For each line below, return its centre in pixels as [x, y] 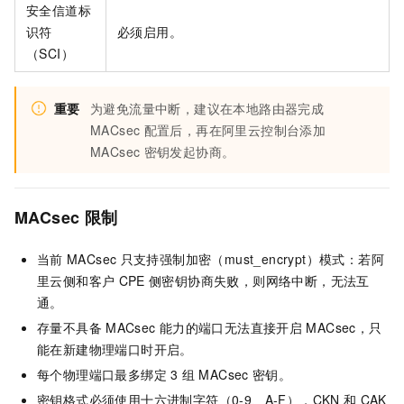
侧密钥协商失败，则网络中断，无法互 [259, 280]
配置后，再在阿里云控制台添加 [235, 129]
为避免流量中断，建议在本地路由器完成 [207, 108]
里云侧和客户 [76, 280]
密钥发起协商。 [189, 151]
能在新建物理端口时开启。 [115, 349]
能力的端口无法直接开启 [231, 327]
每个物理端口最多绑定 [102, 374]
